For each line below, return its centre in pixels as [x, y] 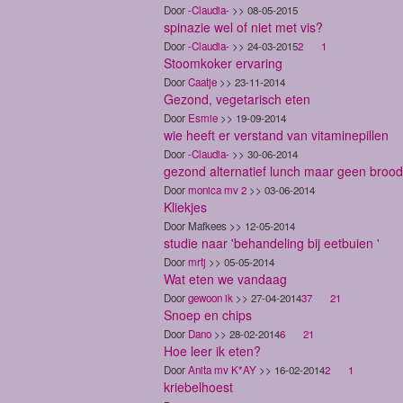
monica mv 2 [217, 189]
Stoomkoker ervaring [223, 63]
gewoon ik [210, 297]
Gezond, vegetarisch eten [237, 99]
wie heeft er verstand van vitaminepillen [276, 134]
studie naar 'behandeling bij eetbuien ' [272, 242]
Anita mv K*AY [222, 369]
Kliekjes [185, 206]
